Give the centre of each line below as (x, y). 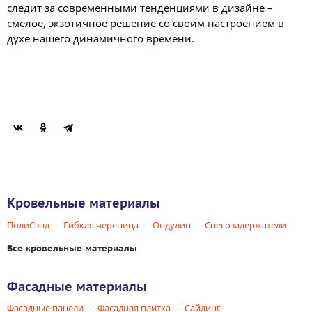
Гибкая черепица (101, 225)
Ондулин (172, 225)
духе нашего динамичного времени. (101, 38)
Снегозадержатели (245, 225)
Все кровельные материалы (72, 248)
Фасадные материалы (77, 286)
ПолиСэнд (28, 225)
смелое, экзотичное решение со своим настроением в (146, 23)
